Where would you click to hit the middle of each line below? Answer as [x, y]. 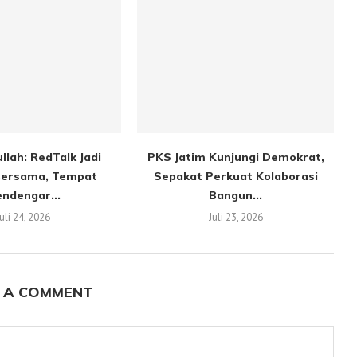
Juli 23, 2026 [235, 217]
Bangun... [236, 195]
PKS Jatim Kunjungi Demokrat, [235, 157]
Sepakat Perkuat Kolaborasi [235, 176]
